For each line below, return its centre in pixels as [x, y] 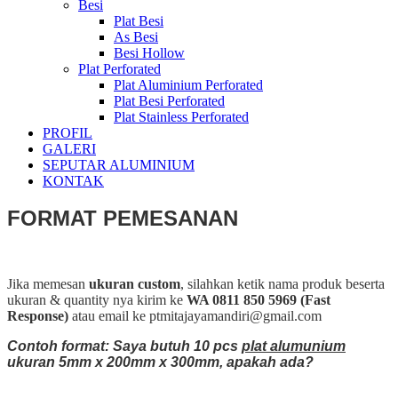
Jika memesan [48, 284]
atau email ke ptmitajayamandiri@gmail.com [195, 316]
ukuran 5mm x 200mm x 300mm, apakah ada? [160, 362]
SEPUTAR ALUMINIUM [119, 165]
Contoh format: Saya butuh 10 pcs [124, 346]
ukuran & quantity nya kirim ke [97, 300]
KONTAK [73, 181]
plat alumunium [294, 346]
